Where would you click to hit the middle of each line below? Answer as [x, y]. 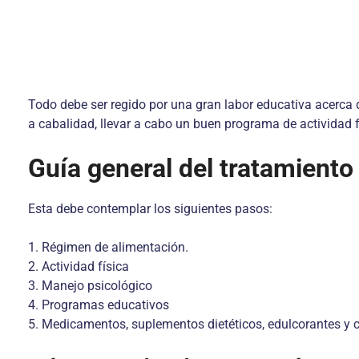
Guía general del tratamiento [191, 168]
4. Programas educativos [99, 305]
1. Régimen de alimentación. [108, 247]
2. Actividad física [79, 266]
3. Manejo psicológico [90, 286]
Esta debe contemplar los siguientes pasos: [150, 209]
